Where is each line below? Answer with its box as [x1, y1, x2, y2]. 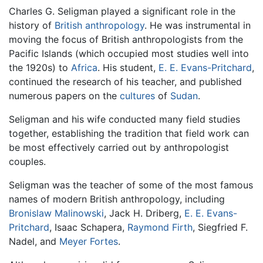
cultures [120, 89, 155, 102]
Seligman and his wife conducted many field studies [9, 113, 240, 125]
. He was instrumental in [144, 19, 251, 31]
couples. [9, 155, 46, 167]
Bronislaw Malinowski [9, 207, 104, 219]
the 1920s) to [9, 61, 71, 73]
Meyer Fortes [59, 235, 118, 247]
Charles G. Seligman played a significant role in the [9, 5, 235, 17]
